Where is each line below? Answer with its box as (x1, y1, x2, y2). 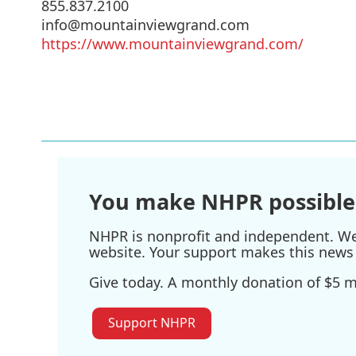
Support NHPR (108, 313, 195, 331)
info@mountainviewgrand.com (41, 14, 250, 34)
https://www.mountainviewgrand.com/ (41, 33, 304, 53)
